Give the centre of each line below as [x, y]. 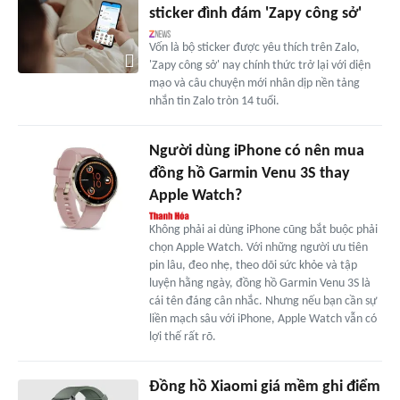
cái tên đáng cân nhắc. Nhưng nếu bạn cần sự [262, 301]
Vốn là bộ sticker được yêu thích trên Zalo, [254, 47]
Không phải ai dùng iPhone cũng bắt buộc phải [263, 229]
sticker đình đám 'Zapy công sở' [255, 13]
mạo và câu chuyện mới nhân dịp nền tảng [254, 83]
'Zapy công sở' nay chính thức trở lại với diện [259, 65]
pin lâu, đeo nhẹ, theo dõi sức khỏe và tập [253, 265]
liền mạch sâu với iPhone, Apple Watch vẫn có [262, 319]
